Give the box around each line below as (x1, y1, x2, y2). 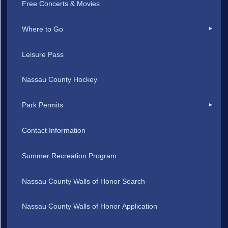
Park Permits (22, 101, 64, 109)
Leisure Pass (22, 50, 64, 59)
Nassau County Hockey (22, 75, 98, 84)
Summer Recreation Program (22, 151, 117, 160)
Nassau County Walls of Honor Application (22, 202, 158, 211)
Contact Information (22, 126, 86, 134)
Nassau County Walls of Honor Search (22, 177, 146, 185)
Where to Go (22, 24, 64, 33)
